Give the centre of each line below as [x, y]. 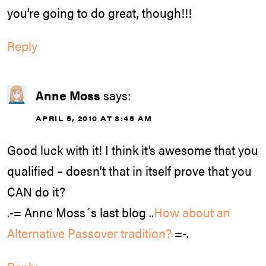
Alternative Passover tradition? [89, 232]
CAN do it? [36, 191]
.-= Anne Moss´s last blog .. [80, 212]
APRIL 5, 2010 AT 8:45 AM [94, 118]
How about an [192, 212]
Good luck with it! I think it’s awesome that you [133, 149]
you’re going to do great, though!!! [99, 12]
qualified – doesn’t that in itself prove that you [129, 170]
